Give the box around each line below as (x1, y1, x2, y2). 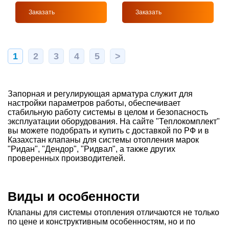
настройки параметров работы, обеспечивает (8, 99, 180, 108)
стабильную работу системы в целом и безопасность (8, 108, 208, 117)
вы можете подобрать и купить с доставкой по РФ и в (8, 126, 209, 135)
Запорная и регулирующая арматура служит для (8, 89, 193, 99)
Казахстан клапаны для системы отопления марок (8, 135, 199, 145)
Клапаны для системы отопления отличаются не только (8, 208, 219, 217)
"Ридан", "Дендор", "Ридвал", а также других (8, 145, 175, 154)
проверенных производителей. (8, 154, 125, 163)
